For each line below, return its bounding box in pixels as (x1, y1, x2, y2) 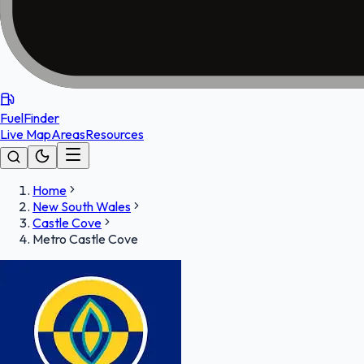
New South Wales (32, 198, 131, 214)
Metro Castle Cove (32, 231, 138, 247)
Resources (85, 126, 144, 142)
